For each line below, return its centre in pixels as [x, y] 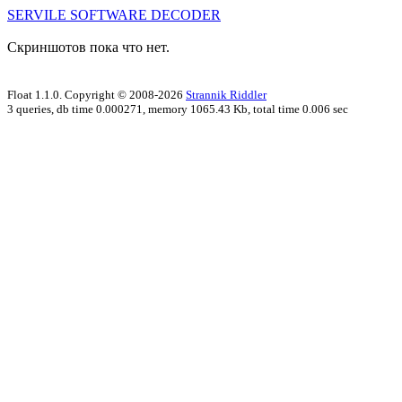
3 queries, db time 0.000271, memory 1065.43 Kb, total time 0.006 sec [178, 109]
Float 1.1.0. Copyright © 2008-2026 [96, 95]
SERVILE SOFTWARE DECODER [114, 15]
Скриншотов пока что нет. [88, 47]
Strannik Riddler [226, 95]
